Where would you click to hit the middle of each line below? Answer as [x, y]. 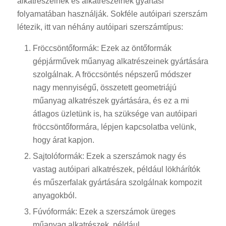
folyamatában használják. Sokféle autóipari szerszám [112, 14]
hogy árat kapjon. [63, 140]
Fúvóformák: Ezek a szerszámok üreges [104, 212]
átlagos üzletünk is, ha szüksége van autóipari [115, 114]
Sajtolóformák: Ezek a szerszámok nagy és [109, 156]
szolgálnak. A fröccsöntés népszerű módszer [112, 75]
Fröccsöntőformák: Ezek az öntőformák [102, 48]
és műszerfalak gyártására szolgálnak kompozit [117, 183]
